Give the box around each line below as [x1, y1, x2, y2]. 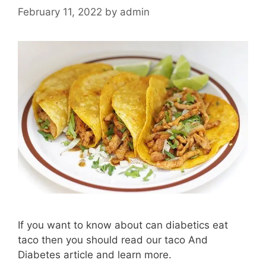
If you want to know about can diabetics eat [18, 219, 228, 232]
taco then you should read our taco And [18, 234, 208, 246]
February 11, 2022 [18, 5, 102, 18]
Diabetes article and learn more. [18, 249, 172, 261]
